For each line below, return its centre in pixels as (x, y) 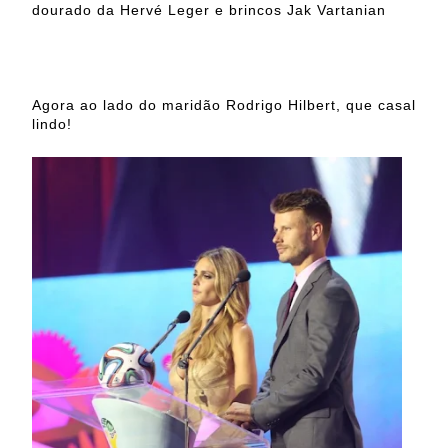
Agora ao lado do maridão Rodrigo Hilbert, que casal (224, 105)
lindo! (52, 124)
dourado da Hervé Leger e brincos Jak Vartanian (209, 10)
